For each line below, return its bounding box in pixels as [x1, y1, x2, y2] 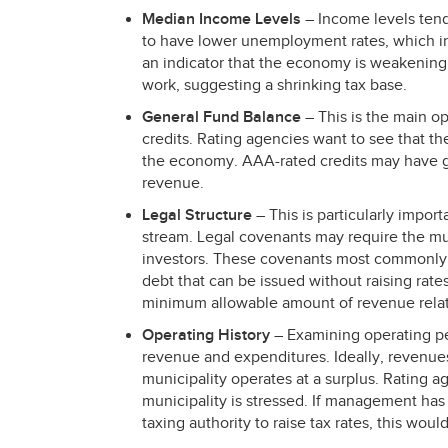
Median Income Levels [142, 10, 301, 29]
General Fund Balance [142, 108, 301, 127]
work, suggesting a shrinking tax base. [142, 76, 407, 95]
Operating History [142, 326, 270, 345]
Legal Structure [142, 206, 252, 225]
